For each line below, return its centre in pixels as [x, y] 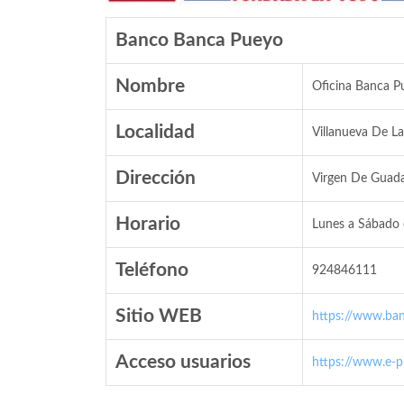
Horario [148, 224]
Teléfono [152, 270]
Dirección [156, 178]
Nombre [150, 86]
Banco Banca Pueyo [199, 40]
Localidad [155, 132]
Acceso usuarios [183, 362]
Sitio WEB [159, 316]
